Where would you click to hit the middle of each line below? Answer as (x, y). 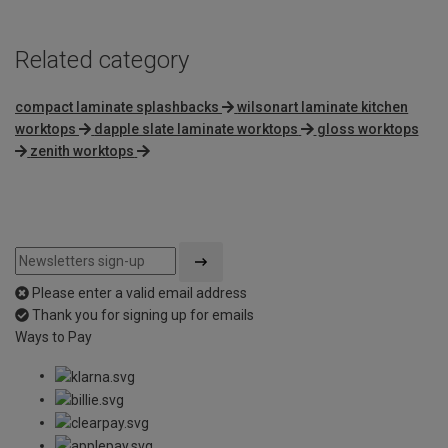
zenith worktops (82, 151)
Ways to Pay (53, 337)
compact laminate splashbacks (117, 107)
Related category (102, 60)
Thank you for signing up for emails (143, 315)
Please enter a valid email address (139, 293)
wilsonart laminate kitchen (323, 107)
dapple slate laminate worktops (196, 129)
